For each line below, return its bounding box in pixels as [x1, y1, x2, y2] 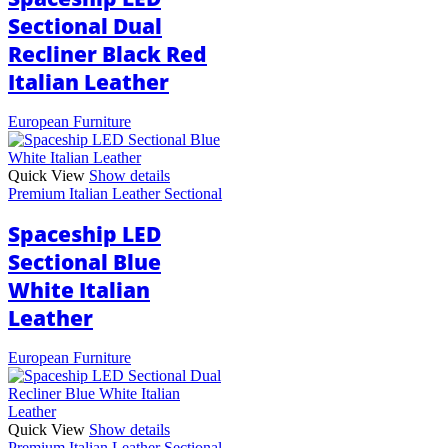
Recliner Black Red [8, 39, 207, 68]
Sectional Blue [8, 248, 161, 277]
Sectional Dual [8, 11, 162, 40]
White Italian [8, 276, 150, 305]
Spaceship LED [8, 220, 161, 249]
